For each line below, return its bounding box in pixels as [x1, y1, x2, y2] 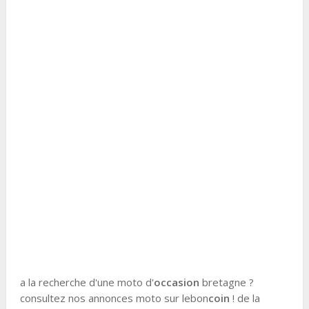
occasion [153, 275, 199, 289]
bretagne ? [199, 275, 254, 289]
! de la [229, 291, 260, 305]
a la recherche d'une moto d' [19, 275, 154, 289]
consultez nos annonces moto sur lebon [19, 291, 208, 305]
